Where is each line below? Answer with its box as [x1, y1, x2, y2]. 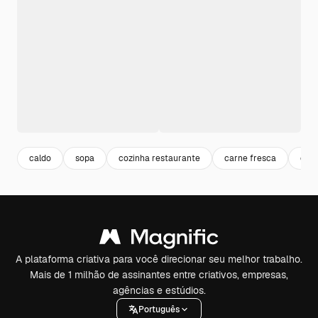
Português [138, 303, 180, 315]
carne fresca [224, 152, 276, 164]
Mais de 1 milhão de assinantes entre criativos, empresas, [30, 268, 288, 281]
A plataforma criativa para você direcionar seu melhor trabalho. [16, 253, 302, 265]
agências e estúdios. [112, 284, 206, 297]
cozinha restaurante [119, 152, 200, 164]
